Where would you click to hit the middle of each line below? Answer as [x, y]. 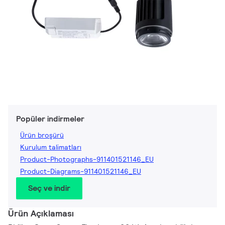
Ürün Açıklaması [41, 213]
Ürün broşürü [42, 135]
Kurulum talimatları [51, 147]
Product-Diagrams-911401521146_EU [81, 172]
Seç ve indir [49, 188]
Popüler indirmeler [50, 119]
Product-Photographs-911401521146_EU [87, 159]
